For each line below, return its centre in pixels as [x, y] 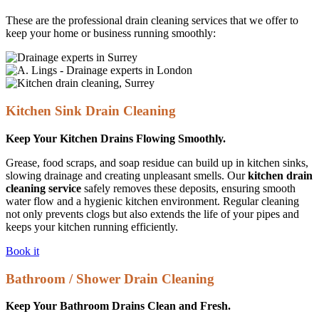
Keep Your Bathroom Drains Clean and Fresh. [118, 306]
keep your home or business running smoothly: [111, 33]
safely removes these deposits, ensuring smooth [188, 188]
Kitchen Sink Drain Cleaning [91, 111]
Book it [22, 251]
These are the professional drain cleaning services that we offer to [152, 21]
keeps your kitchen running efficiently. [92, 226]
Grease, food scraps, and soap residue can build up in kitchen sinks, [157, 162]
